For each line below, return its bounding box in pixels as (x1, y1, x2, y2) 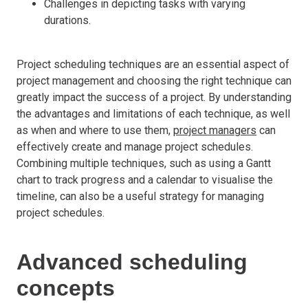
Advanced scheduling (16, 249, 247, 274)
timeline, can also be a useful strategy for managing (16, 189, 264, 203)
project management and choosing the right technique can (16, 74, 291, 87)
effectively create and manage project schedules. (16, 140, 253, 153)
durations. (44, 13, 91, 27)
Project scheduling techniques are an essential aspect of (16, 57, 289, 71)
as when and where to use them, (16, 123, 173, 137)
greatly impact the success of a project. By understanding (16, 90, 291, 104)
